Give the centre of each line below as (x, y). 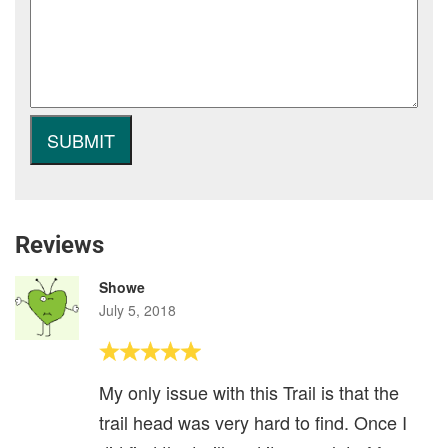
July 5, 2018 (137, 310)
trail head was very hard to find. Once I (253, 422)
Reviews (59, 245)
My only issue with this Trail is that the (249, 392)
